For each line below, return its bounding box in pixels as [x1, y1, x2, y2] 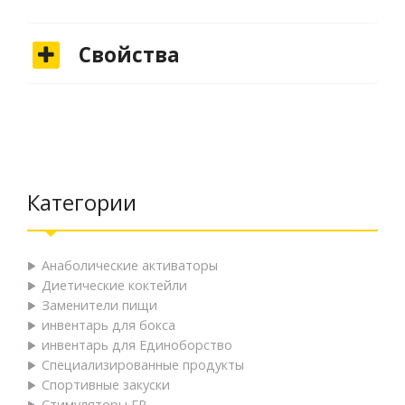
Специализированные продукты [42, 355, 244, 373]
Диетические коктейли [42, 276, 187, 294]
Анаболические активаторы [42, 256, 218, 274]
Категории [27, 186, 137, 217]
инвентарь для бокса [42, 316, 175, 334]
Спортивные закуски [42, 375, 170, 393]
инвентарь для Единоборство [42, 335, 232, 353]
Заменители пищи [42, 296, 157, 314]
